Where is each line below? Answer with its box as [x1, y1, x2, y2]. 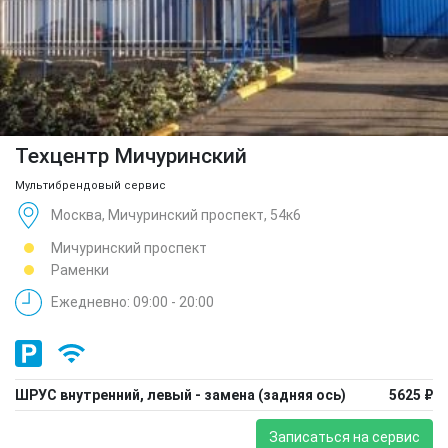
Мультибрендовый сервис [15, 178, 166, 192]
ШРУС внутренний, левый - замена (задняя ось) [15, 386, 346, 403]
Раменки [51, 261, 109, 278]
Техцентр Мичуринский [15, 143, 247, 168]
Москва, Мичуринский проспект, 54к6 [51, 207, 301, 224]
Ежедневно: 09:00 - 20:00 [51, 294, 214, 311]
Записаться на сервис [269, 428, 420, 445]
